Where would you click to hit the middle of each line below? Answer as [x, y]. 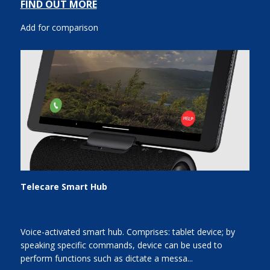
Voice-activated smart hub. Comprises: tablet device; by [127, 232]
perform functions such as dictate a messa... [106, 259]
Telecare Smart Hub [64, 187]
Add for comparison [59, 28]
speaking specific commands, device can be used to [121, 245]
